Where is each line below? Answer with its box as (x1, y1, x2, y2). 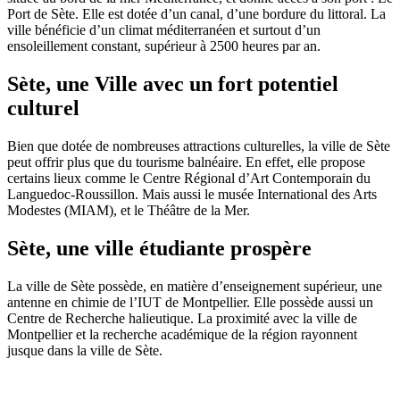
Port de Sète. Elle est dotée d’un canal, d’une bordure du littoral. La (7, 6, 386, 22)
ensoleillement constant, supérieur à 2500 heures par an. (7, 38, 321, 54)
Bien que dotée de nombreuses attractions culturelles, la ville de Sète (7, 138, 390, 154)
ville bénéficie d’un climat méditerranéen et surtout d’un (7, 22, 321, 38)
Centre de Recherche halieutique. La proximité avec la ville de (7, 310, 357, 326)
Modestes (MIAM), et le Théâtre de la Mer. (7, 203, 250, 219)
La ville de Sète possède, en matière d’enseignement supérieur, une (7, 278, 382, 294)
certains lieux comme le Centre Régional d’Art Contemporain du (7, 171, 371, 187)
